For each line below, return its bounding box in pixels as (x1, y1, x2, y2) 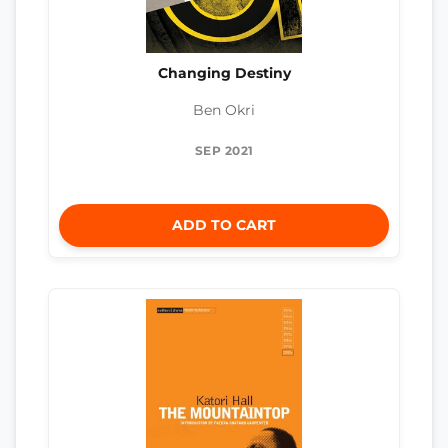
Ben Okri (193, 101, 255, 118)
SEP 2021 (194, 142, 254, 158)
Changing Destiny (157, 65, 291, 82)
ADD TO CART (172, 215, 276, 234)
